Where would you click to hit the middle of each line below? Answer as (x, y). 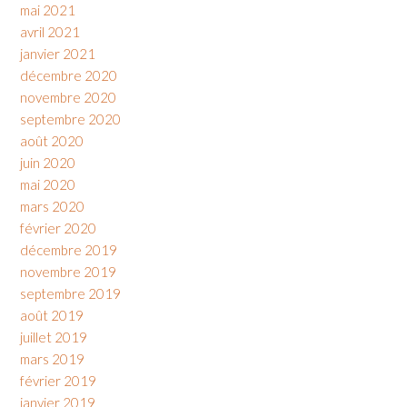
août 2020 (52, 141)
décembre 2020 (69, 76)
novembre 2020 (68, 98)
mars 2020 (52, 207)
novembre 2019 (68, 272)
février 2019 (58, 381)
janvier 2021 (58, 54)
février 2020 (58, 228)
